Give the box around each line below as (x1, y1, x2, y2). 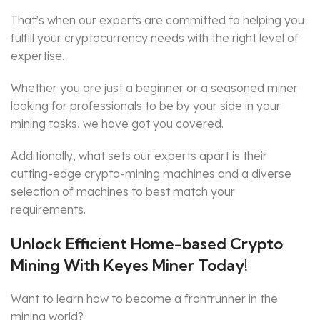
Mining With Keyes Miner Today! (11, 255, 248, 276)
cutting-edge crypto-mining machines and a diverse (11, 166, 291, 181)
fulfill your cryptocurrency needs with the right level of (11, 31, 299, 46)
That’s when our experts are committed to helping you (11, 13, 304, 28)
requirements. (11, 202, 86, 217)
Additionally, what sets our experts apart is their (11, 149, 267, 164)
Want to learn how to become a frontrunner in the (11, 291, 278, 306)
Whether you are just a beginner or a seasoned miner (11, 81, 298, 96)
